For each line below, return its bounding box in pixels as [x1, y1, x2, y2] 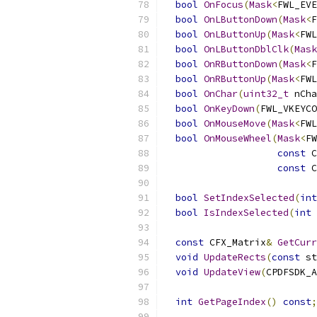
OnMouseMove [204, 117, 266, 129]
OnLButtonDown [204, 13, 277, 25]
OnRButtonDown [204, 58, 277, 70]
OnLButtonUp [204, 28, 266, 40]
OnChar [204, 88, 238, 100]
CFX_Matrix [204, 236, 266, 248]
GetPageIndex [198, 296, 266, 308]
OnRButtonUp [204, 73, 266, 85]
